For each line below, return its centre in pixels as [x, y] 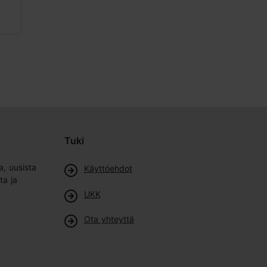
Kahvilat [67, 17]
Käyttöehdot [108, 168]
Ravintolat [241, 17]
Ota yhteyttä [109, 219]
